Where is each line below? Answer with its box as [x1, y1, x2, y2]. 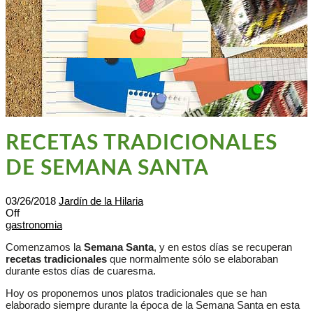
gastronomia [6, 219, 62, 231]
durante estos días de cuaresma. [6, 265, 156, 277]
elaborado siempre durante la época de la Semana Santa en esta [6, 299, 300, 312]
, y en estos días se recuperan [154, 241, 292, 254]
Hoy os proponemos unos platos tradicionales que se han [6, 287, 267, 300]
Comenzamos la [6, 241, 84, 254]
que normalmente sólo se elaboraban [107, 253, 278, 265]
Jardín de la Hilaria [59, 195, 143, 208]
